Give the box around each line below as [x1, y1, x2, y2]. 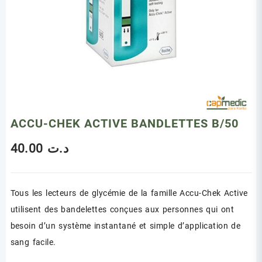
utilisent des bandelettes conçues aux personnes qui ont [10, 204, 235, 214]
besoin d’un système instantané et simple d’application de [10, 220, 241, 230]
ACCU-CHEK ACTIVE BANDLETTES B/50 [10, 116, 239, 130]
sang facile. [10, 237, 56, 247]
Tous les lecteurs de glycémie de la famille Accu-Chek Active [10, 188, 248, 198]
